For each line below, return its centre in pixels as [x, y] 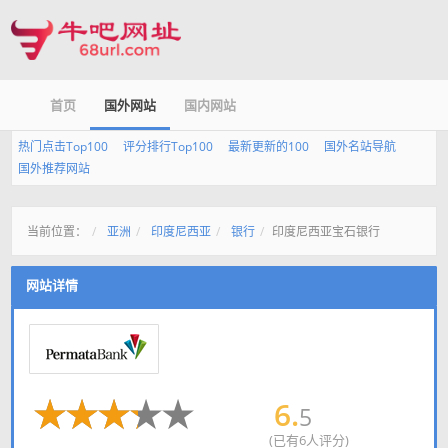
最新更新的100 [268, 146]
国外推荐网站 [54, 168]
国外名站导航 [360, 146]
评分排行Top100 [168, 146]
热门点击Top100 [63, 146]
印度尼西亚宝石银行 [326, 231]
